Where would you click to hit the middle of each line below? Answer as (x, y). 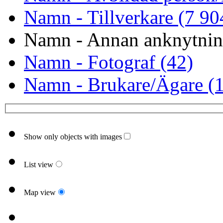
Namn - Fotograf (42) (109, 62)
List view (39, 165)
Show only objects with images (73, 137)
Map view (40, 193)
